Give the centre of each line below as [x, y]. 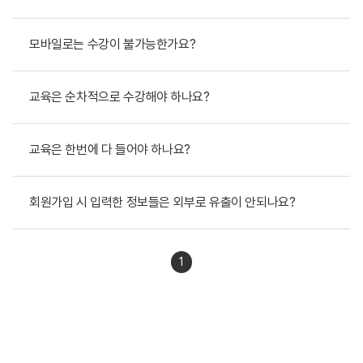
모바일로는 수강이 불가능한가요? [113, 44]
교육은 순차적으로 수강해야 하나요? [120, 97]
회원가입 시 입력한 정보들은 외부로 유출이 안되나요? [162, 202]
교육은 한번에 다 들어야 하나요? [110, 149]
